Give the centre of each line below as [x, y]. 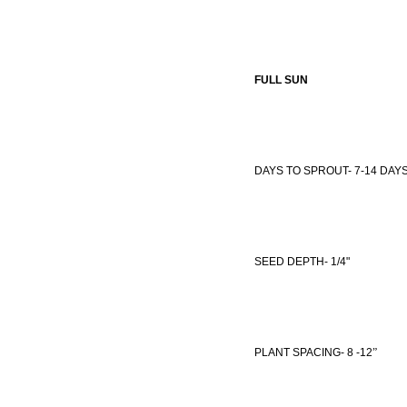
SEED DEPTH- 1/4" [302, 262]
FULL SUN [281, 80]
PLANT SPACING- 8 [304, 352]
